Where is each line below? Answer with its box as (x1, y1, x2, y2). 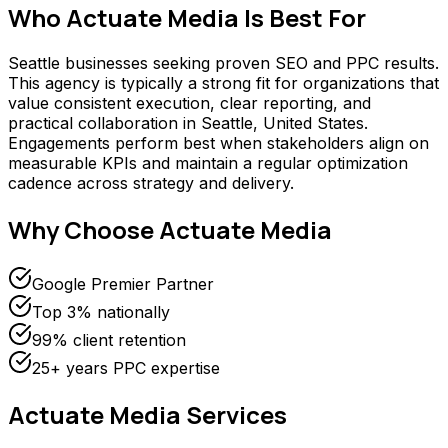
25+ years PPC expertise (32, 358, 220, 379)
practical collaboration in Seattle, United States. (8, 113, 368, 134)
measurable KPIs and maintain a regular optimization (8, 153, 408, 174)
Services (181, 398, 287, 432)
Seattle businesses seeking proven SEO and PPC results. (8, 53, 439, 74)
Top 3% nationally (32, 302, 170, 323)
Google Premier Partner (32, 274, 214, 295)
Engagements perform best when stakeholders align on (8, 133, 429, 154)
